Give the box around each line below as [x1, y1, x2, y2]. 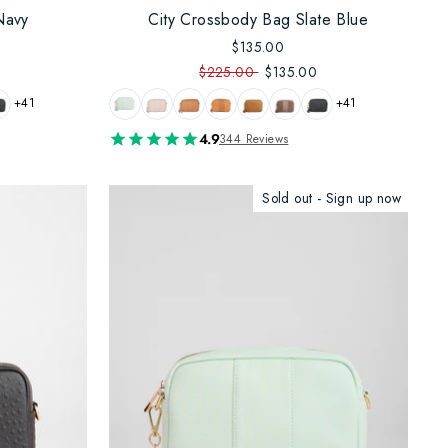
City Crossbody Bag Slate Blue [148, 7, 369, 31]
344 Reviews [219, 129, 289, 148]
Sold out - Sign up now [262, 187, 401, 208]
